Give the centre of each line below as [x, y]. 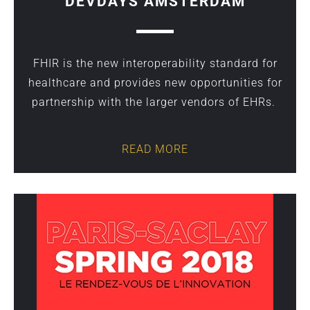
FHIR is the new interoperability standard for [155, 63]
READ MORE [155, 149]
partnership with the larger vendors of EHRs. [155, 102]
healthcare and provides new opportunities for [155, 83]
